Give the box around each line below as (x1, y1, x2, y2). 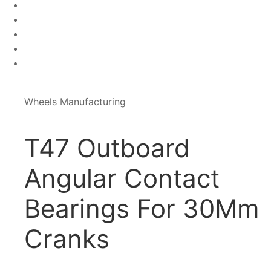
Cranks (24, 223, 109, 254)
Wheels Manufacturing (24, 96, 126, 108)
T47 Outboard (24, 132, 190, 163)
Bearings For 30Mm (24, 193, 260, 224)
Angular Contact (24, 163, 220, 194)
